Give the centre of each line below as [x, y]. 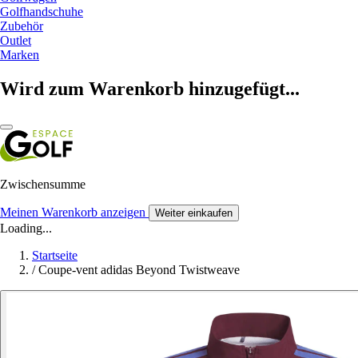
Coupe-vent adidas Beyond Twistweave [139, 269]
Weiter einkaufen [194, 213]
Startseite [55, 255]
